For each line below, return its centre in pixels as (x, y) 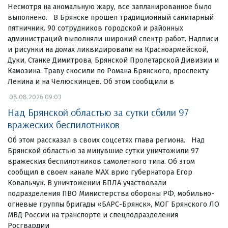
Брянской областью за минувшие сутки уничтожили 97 (103, 151)
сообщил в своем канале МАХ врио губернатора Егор (100, 172)
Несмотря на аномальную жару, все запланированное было (110, 7)
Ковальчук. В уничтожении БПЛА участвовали (87, 183)
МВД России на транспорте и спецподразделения (93, 215)
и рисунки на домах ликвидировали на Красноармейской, (108, 49)
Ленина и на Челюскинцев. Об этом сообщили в (91, 81)
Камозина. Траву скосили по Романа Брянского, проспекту (108, 71)
